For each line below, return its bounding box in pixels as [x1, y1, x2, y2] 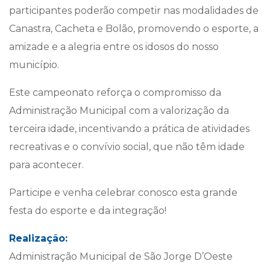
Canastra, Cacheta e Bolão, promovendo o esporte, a [9, 23, 259, 34]
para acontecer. [9, 159, 84, 171]
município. [9, 59, 59, 71]
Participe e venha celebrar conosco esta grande [9, 187, 237, 198]
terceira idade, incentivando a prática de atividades [9, 123, 250, 134]
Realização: [9, 233, 67, 244]
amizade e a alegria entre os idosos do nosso [9, 41, 219, 52]
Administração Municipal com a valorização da [9, 105, 229, 116]
